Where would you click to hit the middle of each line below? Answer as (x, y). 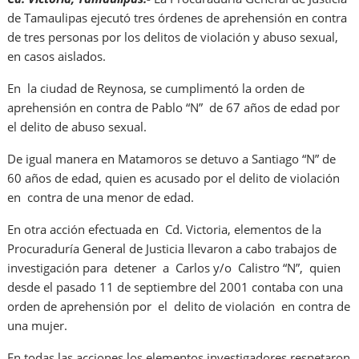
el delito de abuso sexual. (77, 127)
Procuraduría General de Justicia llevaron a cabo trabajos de (172, 249)
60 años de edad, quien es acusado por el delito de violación (174, 178)
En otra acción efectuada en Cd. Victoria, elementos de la (165, 230)
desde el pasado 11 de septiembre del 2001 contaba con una (177, 287)
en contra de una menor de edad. (101, 198)
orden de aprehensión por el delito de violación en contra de (179, 307)
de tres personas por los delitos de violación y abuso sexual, (173, 37)
